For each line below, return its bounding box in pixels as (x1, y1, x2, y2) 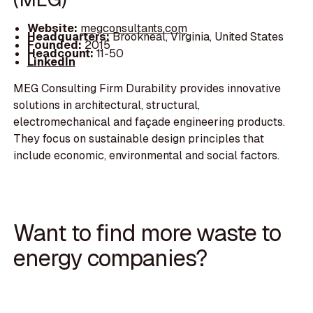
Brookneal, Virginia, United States (112, 29, 284, 44)
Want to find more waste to (13, 218, 281, 249)
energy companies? (13, 243, 208, 274)
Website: (27, 20, 80, 36)
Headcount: (27, 45, 94, 61)
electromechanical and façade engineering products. (13, 114, 286, 129)
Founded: (27, 37, 82, 52)
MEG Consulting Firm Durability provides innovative (13, 80, 282, 96)
